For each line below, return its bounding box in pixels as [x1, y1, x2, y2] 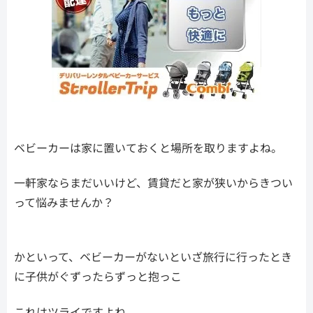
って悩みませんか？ [14, 194, 114, 211]
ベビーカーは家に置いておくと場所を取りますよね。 [14, 138, 282, 156]
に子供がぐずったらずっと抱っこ [14, 268, 182, 285]
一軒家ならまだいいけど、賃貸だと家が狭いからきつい [14, 174, 293, 191]
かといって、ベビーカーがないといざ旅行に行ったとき [14, 248, 292, 265]
